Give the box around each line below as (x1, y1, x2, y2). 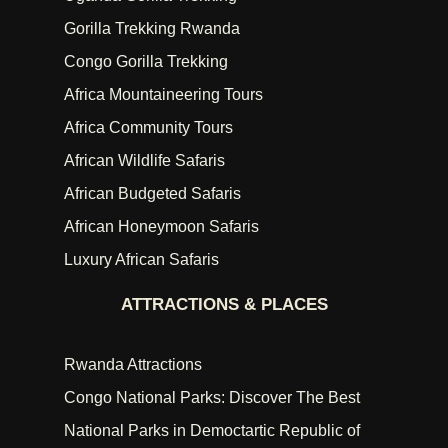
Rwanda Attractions (64, 356, 202, 374)
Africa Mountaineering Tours (64, 86, 263, 104)
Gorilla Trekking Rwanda (64, 20, 240, 38)
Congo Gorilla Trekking (64, 53, 228, 71)
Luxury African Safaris (64, 251, 219, 269)
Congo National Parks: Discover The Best (64, 389, 360, 407)
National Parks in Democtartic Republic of (64, 422, 360, 440)
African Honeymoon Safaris (64, 218, 259, 236)
